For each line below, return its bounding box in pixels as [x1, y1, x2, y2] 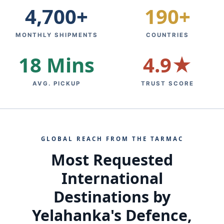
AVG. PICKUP [32, 80, 80, 87]
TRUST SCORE [141, 80, 194, 87]
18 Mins [18, 51, 94, 78]
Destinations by [53, 186, 170, 207]
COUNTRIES [146, 31, 189, 38]
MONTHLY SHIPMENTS [15, 31, 98, 38]
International [61, 168, 163, 188]
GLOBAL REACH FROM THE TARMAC [40, 135, 183, 142]
